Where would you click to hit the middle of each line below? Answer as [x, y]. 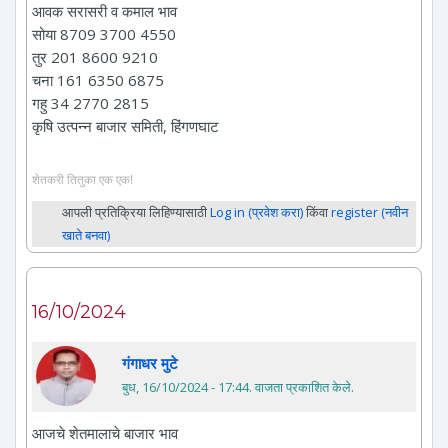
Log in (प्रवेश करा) [256, 212]
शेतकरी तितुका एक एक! [82, 179]
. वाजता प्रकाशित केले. [301, 387]
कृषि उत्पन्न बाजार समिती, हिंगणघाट [125, 125]
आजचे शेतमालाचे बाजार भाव [105, 433]
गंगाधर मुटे [150, 363]
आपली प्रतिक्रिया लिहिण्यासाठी [136, 212]
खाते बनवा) [86, 235]
